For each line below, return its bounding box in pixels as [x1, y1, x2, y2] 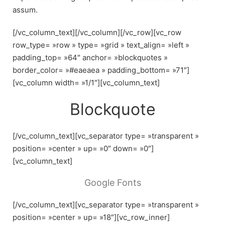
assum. [13, 5, 38, 15]
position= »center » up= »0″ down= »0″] [13, 143, 154, 153]
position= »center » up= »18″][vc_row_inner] [13, 212, 170, 222]
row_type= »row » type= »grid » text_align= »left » [13, 40, 189, 50]
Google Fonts [84, 177, 141, 188]
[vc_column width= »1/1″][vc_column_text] [13, 77, 160, 87]
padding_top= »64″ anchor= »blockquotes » [13, 52, 168, 62]
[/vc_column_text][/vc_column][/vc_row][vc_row [13, 27, 181, 37]
